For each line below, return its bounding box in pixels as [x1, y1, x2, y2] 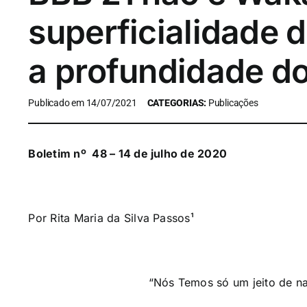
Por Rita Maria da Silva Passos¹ [28, 211, 194, 225]
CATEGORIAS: [147, 97, 208, 109]
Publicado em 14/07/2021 [28, 97, 137, 109]
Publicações [208, 97, 258, 109]
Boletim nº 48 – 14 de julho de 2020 [28, 147, 228, 160]
